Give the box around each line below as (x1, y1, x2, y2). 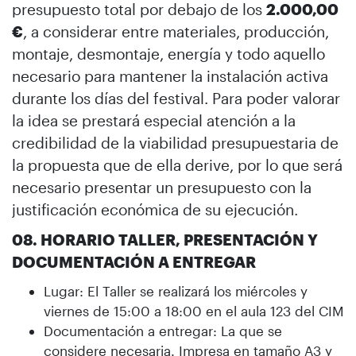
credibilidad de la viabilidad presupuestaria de (12, 133, 339, 152)
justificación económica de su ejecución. (12, 199, 298, 219)
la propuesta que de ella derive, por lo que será (12, 155, 342, 174)
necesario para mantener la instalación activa (12, 66, 328, 85)
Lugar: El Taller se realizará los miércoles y (44, 282, 308, 299)
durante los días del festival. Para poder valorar (12, 88, 340, 107)
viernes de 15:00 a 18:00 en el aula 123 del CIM (44, 302, 344, 319)
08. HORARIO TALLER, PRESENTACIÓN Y (12, 230, 318, 249)
